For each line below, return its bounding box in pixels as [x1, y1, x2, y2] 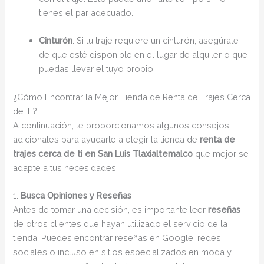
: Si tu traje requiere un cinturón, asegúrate [72, 35, 239, 46]
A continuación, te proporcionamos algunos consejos [13, 120, 230, 130]
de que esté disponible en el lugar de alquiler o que [39, 49, 248, 60]
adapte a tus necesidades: [13, 162, 118, 173]
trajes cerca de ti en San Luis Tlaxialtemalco [13, 148, 193, 159]
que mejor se [193, 148, 249, 159]
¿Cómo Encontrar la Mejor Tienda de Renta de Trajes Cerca [13, 91, 251, 102]
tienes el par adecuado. [39, 7, 134, 18]
